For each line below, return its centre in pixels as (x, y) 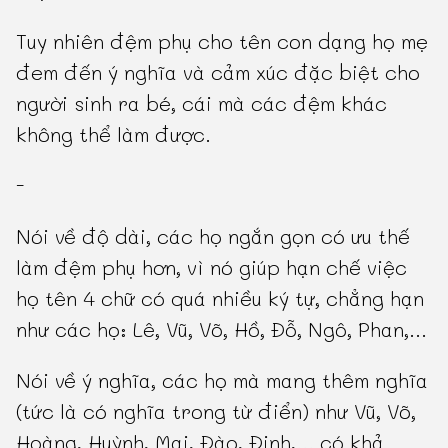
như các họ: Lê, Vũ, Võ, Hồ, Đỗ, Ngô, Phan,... (222, 328)
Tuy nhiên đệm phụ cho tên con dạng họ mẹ (222, 40)
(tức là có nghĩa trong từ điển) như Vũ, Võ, (216, 410)
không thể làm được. (114, 133)
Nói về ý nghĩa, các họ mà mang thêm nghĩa (222, 379)
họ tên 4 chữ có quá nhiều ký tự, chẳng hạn (220, 297)
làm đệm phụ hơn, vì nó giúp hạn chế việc (212, 266)
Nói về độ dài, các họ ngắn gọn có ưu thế (213, 235)
